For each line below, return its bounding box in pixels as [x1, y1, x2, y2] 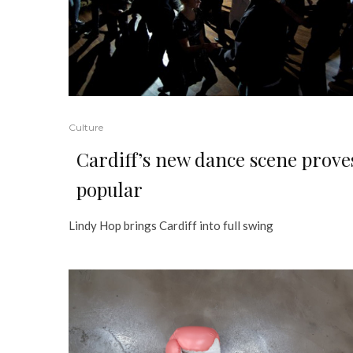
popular [76, 176, 143, 202]
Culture [69, 121, 103, 133]
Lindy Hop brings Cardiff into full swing [69, 217, 273, 232]
